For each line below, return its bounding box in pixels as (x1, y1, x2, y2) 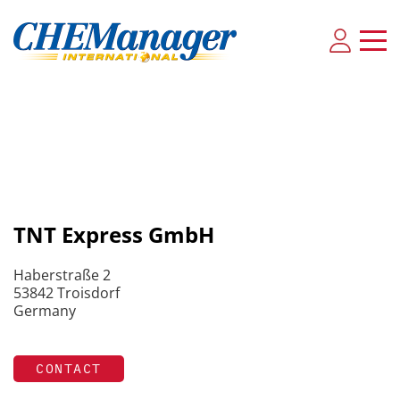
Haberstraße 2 (13, 265, 111, 285)
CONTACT (36, 360, 102, 377)
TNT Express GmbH (13, 220, 214, 249)
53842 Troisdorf (13, 283, 120, 303)
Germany (13, 301, 76, 321)
